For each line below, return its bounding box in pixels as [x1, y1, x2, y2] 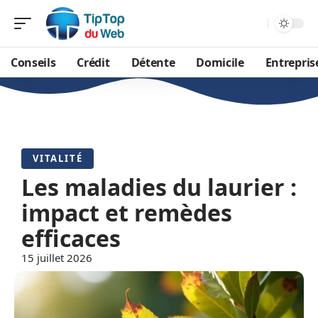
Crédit [77, 55, 110, 70]
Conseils [11, 55, 56, 70]
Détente [131, 55, 175, 70]
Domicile [196, 55, 244, 70]
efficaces [21, 223, 121, 253]
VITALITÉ [33, 152, 83, 165]
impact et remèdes [21, 197, 232, 228]
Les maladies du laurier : [21, 172, 297, 202]
